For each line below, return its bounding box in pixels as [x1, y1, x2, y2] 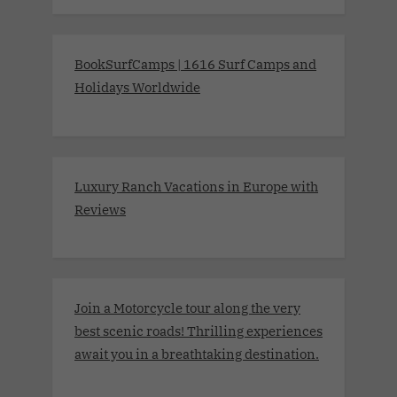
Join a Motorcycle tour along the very [74, 299, 300, 317]
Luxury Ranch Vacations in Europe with [74, 176, 318, 195]
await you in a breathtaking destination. [74, 345, 319, 363]
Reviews [74, 199, 126, 218]
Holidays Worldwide [74, 78, 200, 97]
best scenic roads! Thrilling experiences [74, 322, 323, 340]
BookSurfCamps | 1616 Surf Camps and [74, 55, 316, 74]
